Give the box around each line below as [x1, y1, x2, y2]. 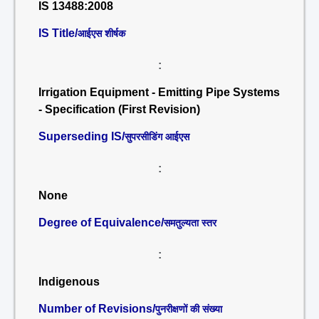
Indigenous [38, 276, 100, 288]
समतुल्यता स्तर [164, 217, 216, 229]
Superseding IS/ [38, 130, 125, 142]
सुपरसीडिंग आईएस [125, 131, 189, 142]
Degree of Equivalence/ [38, 216, 164, 229]
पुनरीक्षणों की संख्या [155, 303, 222, 315]
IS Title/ [38, 27, 78, 39]
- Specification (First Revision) [38, 103, 200, 115]
